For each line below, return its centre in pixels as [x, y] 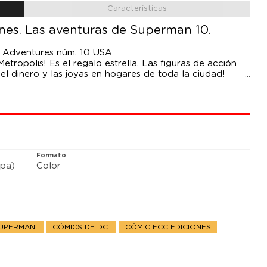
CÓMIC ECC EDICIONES [168, 227]
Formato [52, 156]
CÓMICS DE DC [82, 227]
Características [137, 9]
